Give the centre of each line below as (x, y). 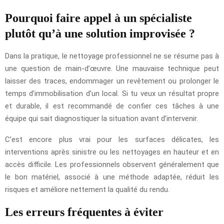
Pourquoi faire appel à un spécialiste (98, 18)
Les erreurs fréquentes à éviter (84, 212)
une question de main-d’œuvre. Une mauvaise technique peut (112, 68)
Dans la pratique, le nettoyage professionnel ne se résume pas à (112, 56)
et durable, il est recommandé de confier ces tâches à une (112, 106)
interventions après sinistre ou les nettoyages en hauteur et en (112, 152)
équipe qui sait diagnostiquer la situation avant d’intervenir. (101, 118)
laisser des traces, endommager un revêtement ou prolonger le (112, 81)
